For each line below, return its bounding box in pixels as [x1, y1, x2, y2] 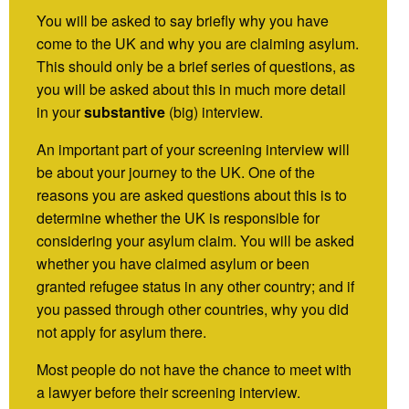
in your [37, 100, 84, 122]
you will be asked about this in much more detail [37, 78, 346, 100]
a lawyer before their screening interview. [37, 381, 304, 403]
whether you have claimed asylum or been [37, 252, 309, 274]
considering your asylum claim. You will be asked [37, 229, 354, 251]
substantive [84, 100, 165, 122]
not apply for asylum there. [37, 320, 206, 342]
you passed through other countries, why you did [37, 298, 349, 320]
